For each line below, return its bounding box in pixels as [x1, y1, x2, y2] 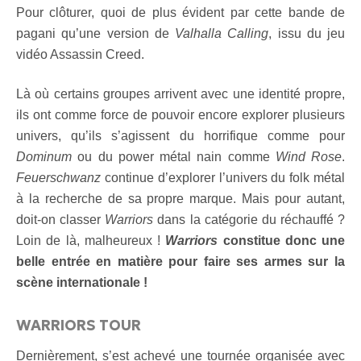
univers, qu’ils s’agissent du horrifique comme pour [16, 128, 345, 143]
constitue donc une [218, 233, 345, 247]
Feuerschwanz [16, 170, 101, 185]
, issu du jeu [268, 27, 345, 41]
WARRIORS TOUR [16, 315, 141, 334]
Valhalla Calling [175, 27, 269, 41]
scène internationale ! [16, 275, 147, 289]
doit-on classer [16, 212, 106, 226]
